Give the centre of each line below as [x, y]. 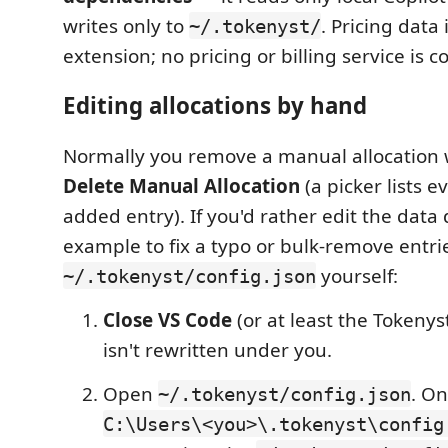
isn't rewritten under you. [217, 349]
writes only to [126, 25]
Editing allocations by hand [215, 105]
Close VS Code [167, 319]
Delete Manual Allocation [181, 185]
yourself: [357, 275]
